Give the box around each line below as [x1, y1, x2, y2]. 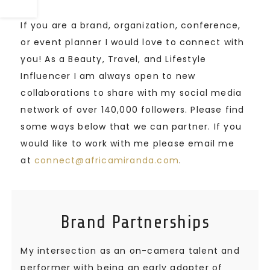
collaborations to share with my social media [20, 87, 242, 99]
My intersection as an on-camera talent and [20, 245, 240, 257]
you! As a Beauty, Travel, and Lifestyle [20, 53, 207, 66]
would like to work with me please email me [20, 137, 234, 150]
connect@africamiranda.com [34, 154, 180, 167]
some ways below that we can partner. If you [20, 121, 242, 133]
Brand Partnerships [60, 212, 210, 233]
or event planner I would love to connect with [20, 36, 245, 49]
